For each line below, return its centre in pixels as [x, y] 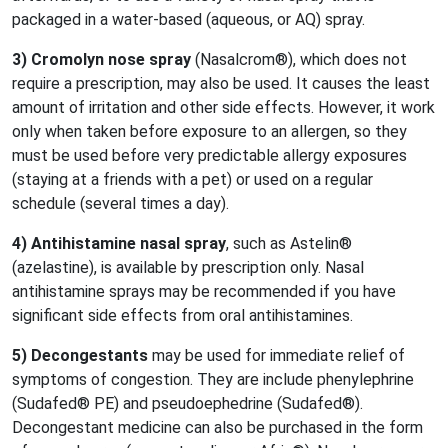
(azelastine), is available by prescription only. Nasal [188, 267]
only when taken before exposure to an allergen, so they [209, 131]
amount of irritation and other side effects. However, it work [223, 107]
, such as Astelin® [289, 243]
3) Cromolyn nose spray [103, 59]
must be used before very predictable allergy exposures [209, 155]
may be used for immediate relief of [276, 355]
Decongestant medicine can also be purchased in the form [217, 427]
